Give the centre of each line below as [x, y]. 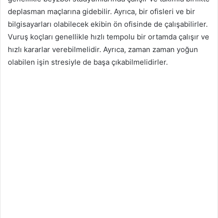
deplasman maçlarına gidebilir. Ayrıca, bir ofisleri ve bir [101, 12]
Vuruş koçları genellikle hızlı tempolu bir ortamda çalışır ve [109, 37]
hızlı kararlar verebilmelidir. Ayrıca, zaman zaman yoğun [103, 50]
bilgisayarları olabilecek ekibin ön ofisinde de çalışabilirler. [108, 24]
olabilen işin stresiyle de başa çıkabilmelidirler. [88, 62]
